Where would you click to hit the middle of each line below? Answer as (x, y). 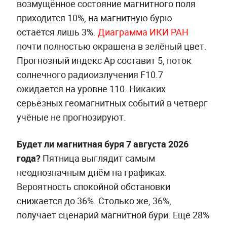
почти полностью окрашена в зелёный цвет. (111, 46)
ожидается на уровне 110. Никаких (91, 89)
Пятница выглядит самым (98, 158)
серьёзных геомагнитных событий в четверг (112, 103)
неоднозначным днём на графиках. (92, 173)
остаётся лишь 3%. (57, 32)
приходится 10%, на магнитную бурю (94, 18)
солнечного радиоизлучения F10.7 (90, 75)
